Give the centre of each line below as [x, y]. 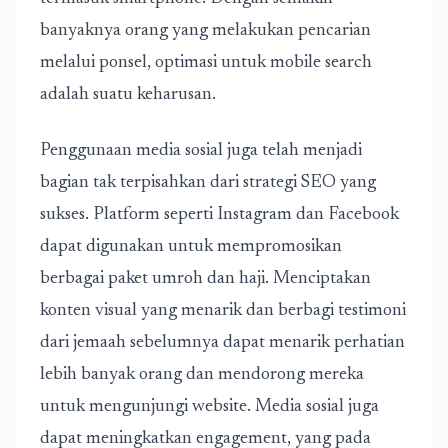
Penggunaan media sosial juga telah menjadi [201, 151]
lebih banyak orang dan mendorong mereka [202, 375]
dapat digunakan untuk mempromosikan [191, 247]
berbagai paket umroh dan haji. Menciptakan [205, 279]
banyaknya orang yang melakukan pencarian [205, 31]
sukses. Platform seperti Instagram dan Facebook [219, 215]
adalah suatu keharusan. [128, 95]
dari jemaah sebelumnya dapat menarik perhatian [222, 343]
